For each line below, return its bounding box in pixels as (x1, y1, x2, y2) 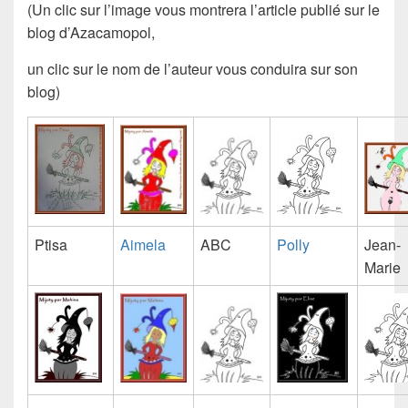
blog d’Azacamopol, (27, 22, 155, 44)
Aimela (120, 234, 166, 256)
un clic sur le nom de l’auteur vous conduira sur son (27, 58, 358, 80)
